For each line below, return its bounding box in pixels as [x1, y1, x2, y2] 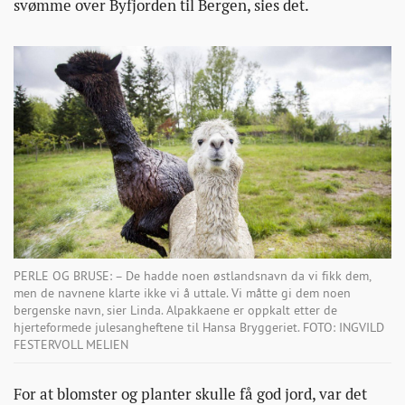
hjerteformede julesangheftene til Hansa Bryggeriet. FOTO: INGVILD [14, 319, 384, 336]
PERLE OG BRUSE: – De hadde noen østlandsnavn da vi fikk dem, [14, 268, 372, 285]
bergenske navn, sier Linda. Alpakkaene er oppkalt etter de [14, 302, 337, 319]
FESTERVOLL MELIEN [14, 336, 128, 353]
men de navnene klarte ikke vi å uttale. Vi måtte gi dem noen [14, 285, 351, 302]
